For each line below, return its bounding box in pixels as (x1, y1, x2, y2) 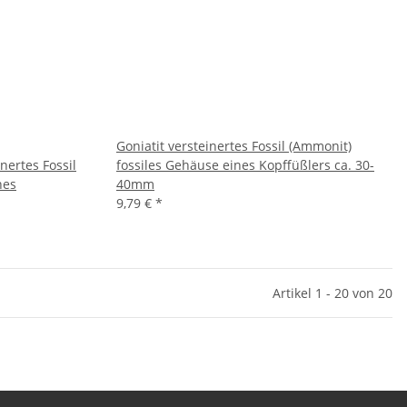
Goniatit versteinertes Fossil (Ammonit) (116, 136, 352, 154)
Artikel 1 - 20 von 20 (273, 283, 392, 302)
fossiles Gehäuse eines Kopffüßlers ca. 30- (116, 155, 374, 174)
